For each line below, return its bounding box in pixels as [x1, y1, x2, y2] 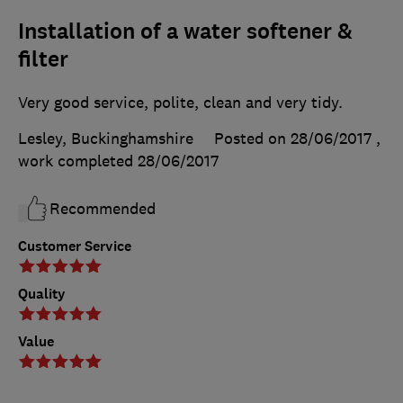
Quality [18, 283, 66, 303]
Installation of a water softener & [18, 16, 353, 46]
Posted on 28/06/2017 [214, 128, 372, 148]
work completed [18, 150, 138, 171]
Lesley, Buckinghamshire [18, 128, 193, 148]
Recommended [49, 198, 156, 219]
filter [18, 44, 68, 74]
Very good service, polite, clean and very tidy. [18, 92, 343, 112]
